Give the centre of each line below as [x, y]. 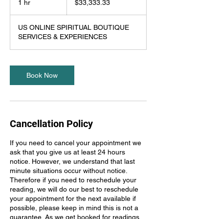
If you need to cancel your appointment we [76, 143]
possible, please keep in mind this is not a [74, 208]
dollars [74, 4]
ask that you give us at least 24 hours [67, 152]
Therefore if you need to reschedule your [73, 180]
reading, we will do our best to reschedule [74, 189]
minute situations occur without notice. [68, 171]
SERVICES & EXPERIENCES [63, 37]
